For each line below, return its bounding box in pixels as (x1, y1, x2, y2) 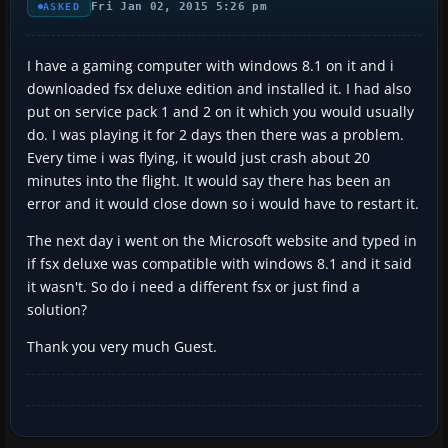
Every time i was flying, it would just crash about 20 (27, 147, 370, 167)
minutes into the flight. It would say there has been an (27, 170, 391, 190)
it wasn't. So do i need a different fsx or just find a (27, 276, 360, 296)
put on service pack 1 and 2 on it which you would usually (27, 101, 414, 121)
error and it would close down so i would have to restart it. (27, 193, 419, 213)
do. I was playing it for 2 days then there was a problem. (27, 124, 404, 144)
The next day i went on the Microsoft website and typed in (27, 230, 417, 250)
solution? (27, 299, 87, 319)
